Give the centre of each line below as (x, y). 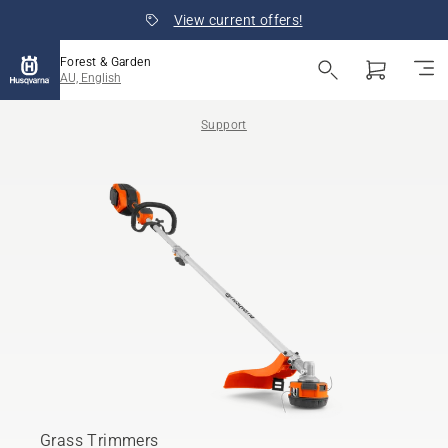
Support (224, 125)
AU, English (90, 78)
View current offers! (238, 20)
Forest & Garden (105, 62)
